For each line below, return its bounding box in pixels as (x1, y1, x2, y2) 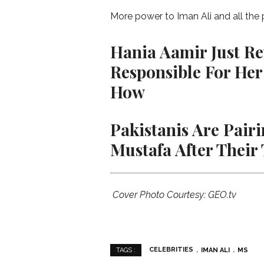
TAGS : (116, 246, 136, 255)
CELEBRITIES (149, 246, 193, 254)
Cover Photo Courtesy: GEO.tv (110, 189, 236, 201)
